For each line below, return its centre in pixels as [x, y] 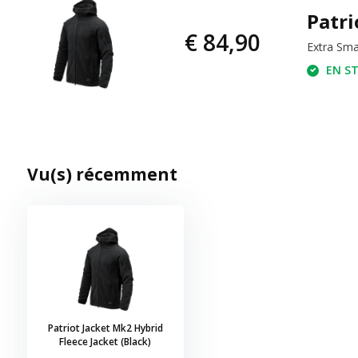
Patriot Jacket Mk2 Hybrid [105, 328]
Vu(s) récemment [102, 174]
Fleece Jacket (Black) [105, 341]
